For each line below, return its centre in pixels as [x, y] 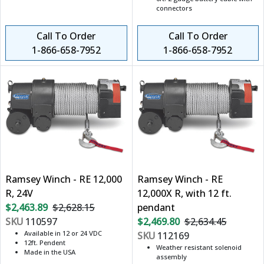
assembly [171, 257]
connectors [174, 8]
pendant [156, 208]
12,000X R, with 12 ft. [184, 194]
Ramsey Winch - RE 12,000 [64, 179]
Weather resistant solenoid [199, 247]
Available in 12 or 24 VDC [63, 233]
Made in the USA [50, 252]
